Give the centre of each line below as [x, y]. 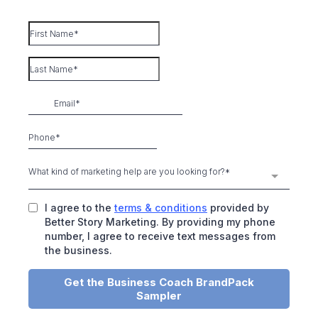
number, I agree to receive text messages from [160, 236]
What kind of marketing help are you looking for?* [129, 171]
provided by [238, 208]
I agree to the [79, 208]
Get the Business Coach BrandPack [159, 282]
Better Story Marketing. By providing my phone [160, 222]
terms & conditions [161, 208]
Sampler [159, 296]
